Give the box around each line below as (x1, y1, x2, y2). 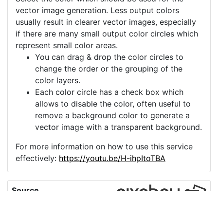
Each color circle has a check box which (35, 87, 183, 97)
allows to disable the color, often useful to (35, 99, 191, 109)
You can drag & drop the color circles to (35, 52, 183, 62)
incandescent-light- (12, 197, 83, 207)
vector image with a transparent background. (35, 122, 202, 132)
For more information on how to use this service (16, 142, 193, 152)
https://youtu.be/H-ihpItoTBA (59, 153, 165, 163)
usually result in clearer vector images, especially (16, 17, 196, 27)
